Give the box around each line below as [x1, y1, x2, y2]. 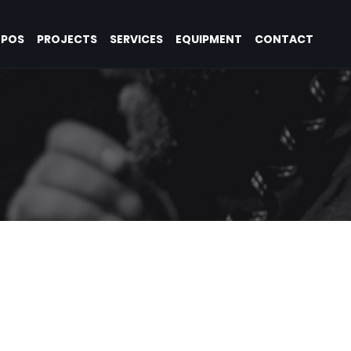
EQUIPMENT [175, 31, 242, 47]
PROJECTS [37, 31, 97, 47]
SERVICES [110, 31, 163, 47]
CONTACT [255, 31, 313, 47]
